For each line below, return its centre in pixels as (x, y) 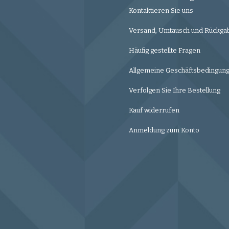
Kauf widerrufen (154, 110)
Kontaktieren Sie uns (161, 11)
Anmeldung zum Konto (164, 130)
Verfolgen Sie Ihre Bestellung (175, 90)
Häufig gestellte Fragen (165, 51)
